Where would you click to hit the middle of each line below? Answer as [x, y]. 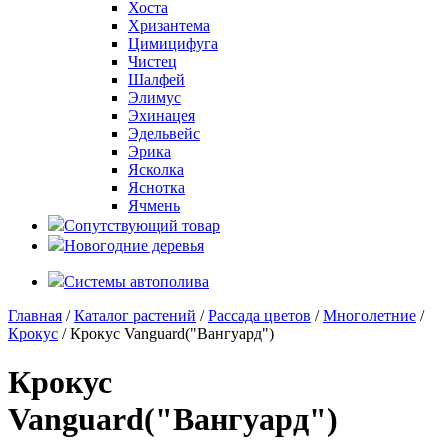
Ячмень [154, 205]
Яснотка [156, 187]
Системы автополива [136, 281]
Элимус [154, 97]
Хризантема [169, 25]
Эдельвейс [164, 133]
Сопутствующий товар [142, 225]
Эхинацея [161, 115]
